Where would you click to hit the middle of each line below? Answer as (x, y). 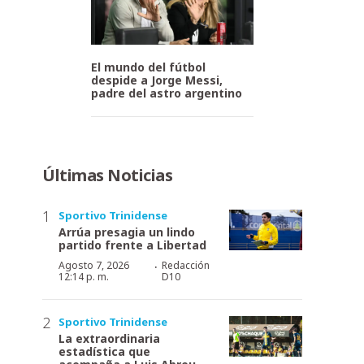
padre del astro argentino (167, 93)
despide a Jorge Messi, (157, 80)
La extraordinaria (109, 338)
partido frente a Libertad (132, 245)
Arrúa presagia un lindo (127, 232)
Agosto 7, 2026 (94, 265)
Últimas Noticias (107, 175)
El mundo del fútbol (148, 67)
